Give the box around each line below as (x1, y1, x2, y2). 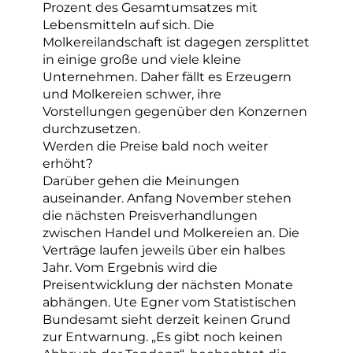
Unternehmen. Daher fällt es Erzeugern (43, 69, 292, 85)
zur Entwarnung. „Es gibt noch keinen (43, 329, 283, 345)
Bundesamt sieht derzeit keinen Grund (43, 311, 291, 328)
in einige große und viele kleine (43, 51, 241, 68)
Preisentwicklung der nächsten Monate (43, 277, 293, 293)
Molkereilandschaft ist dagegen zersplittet (43, 34, 310, 50)
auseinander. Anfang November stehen (43, 190, 292, 206)
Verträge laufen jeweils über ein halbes (43, 242, 285, 258)
